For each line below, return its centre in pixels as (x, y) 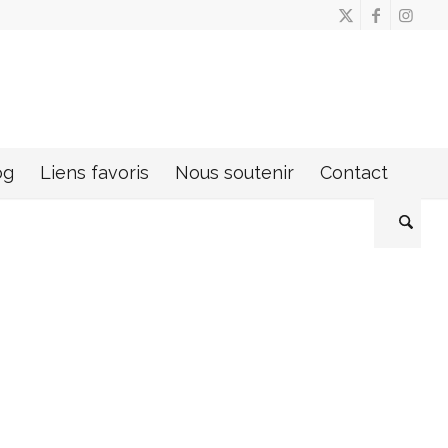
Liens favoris (94, 172)
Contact (353, 172)
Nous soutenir (234, 172)
